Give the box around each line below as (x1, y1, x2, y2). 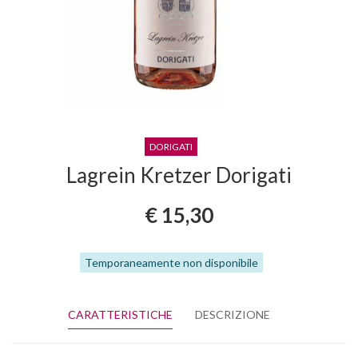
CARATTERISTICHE (68, 308, 173, 321)
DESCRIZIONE (195, 308, 270, 321)
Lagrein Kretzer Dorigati (66, 162, 292, 188)
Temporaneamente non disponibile (84, 256, 258, 269)
